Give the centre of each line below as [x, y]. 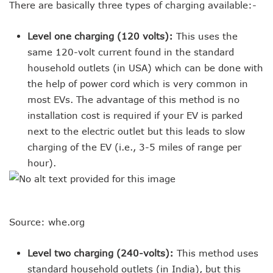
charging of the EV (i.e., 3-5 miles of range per [134, 147]
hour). [42, 163]
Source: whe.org [47, 222]
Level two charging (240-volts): [102, 253]
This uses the [207, 36]
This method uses [218, 253]
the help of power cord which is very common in [138, 84]
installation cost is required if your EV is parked [135, 115]
